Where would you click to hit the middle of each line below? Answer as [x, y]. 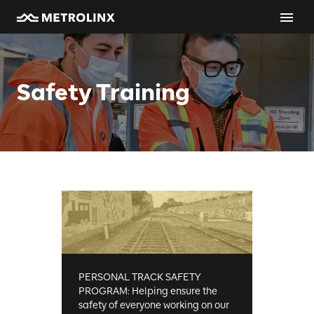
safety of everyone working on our [153, 305]
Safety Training [103, 93]
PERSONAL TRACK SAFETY [139, 277]
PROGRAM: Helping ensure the [148, 291]
